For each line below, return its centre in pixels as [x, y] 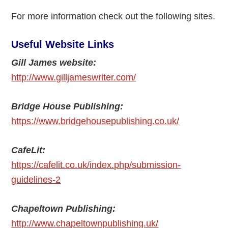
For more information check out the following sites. [113, 16]
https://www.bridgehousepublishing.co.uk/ [95, 121]
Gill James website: [54, 62]
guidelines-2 [36, 179]
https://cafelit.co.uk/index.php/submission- [96, 165]
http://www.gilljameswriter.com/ [74, 77]
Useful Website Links [63, 44]
